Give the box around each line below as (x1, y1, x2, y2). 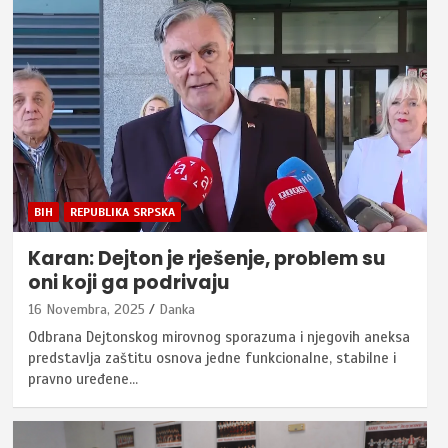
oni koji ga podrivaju (27, 269, 229, 297)
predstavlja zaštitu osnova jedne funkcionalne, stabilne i (27, 349, 396, 368)
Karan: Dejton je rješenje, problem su (27, 245, 385, 273)
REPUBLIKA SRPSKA (69, 205, 175, 220)
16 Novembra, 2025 (27, 301, 145, 319)
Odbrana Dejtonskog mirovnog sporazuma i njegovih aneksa (27, 328, 410, 347)
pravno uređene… (27, 370, 138, 389)
